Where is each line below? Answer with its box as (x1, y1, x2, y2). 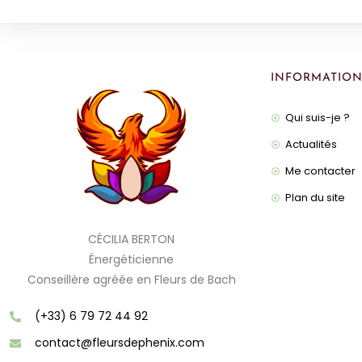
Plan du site (284, 190, 345, 205)
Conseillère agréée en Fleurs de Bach (27, 271, 236, 288)
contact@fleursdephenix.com (34, 335, 204, 351)
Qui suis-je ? (284, 110, 350, 125)
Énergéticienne (89, 251, 174, 267)
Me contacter (284, 163, 356, 179)
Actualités (284, 137, 337, 152)
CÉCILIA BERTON (88, 231, 175, 247)
